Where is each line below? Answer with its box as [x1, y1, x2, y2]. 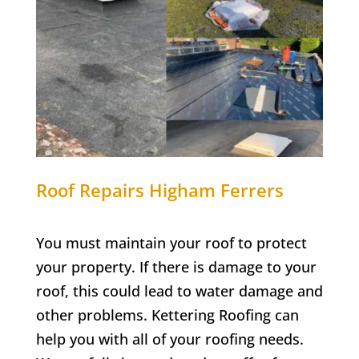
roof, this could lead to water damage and [35, 280, 323, 301]
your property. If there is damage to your [35, 256, 317, 276]
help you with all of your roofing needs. [35, 329, 304, 349]
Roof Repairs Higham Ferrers [35, 177, 284, 202]
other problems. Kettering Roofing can [35, 305, 299, 325]
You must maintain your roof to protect [35, 232, 307, 252]
